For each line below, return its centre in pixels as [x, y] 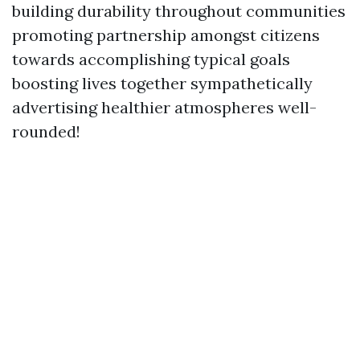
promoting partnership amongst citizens [166, 35]
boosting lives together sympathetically [162, 83]
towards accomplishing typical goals [151, 59]
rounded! [46, 131]
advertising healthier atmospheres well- [164, 107]
